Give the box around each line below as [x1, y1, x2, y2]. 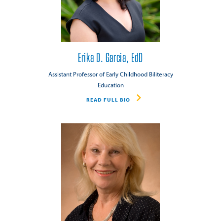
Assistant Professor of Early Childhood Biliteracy [48, 70, 173, 78]
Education [97, 81, 124, 89]
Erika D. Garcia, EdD [77, 51, 143, 65]
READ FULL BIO [86, 96, 130, 103]
